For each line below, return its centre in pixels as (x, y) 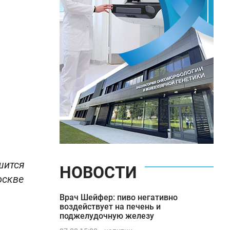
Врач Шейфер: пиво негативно (119, 197)
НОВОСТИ (98, 172)
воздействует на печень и (110, 207)
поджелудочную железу (107, 216)
